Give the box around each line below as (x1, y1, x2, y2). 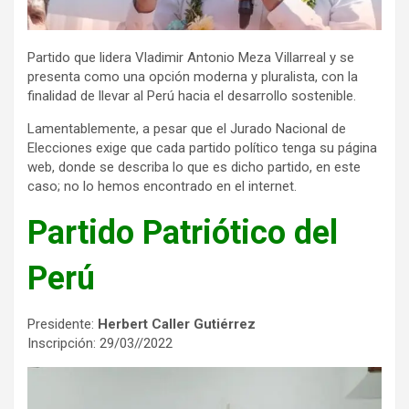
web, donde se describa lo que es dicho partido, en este (27, 158, 361, 175)
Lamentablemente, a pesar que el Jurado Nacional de (27, 120, 346, 137)
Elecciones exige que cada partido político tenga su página (27, 139, 377, 156)
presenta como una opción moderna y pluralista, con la (27, 68, 358, 85)
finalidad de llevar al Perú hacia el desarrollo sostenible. (27, 87, 356, 104)
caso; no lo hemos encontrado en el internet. (27, 177, 297, 194)
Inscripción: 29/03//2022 (27, 334, 173, 351)
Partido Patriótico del (27, 213, 338, 252)
